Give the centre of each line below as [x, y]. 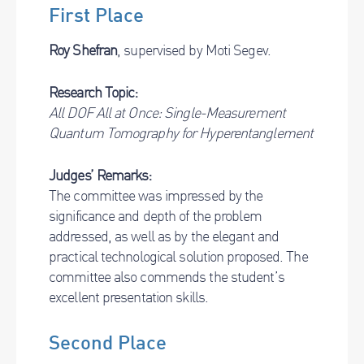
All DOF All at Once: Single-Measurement [167, 113]
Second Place [108, 342]
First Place [96, 15]
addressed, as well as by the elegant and [164, 236]
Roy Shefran [83, 50]
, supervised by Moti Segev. [194, 50]
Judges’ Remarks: [100, 175]
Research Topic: [93, 92]
